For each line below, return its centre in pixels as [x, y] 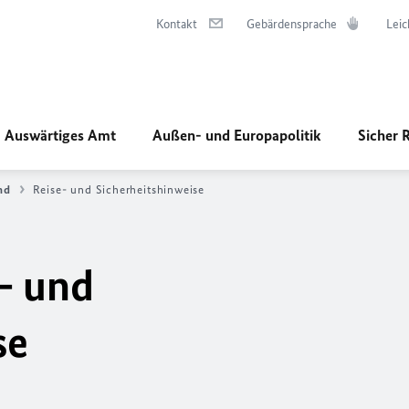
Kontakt [177, 24]
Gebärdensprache [292, 24]
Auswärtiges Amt [60, 135]
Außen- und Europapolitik [237, 135]
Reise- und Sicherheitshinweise [119, 189]
